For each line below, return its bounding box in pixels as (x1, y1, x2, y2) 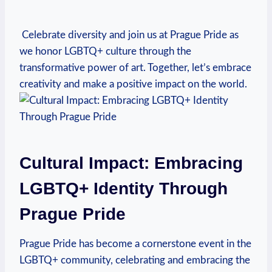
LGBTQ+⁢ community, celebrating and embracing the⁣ (19, 254, 250, 265)
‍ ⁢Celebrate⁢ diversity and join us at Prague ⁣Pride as (19, 29, 239, 40)
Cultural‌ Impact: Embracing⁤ (19, 153, 243, 172)
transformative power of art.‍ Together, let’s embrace (19, 62, 251, 73)
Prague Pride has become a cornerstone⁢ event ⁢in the (19, 238, 251, 249)
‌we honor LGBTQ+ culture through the (19, 46, 191, 56)
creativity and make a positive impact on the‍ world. (19, 78, 247, 89)
